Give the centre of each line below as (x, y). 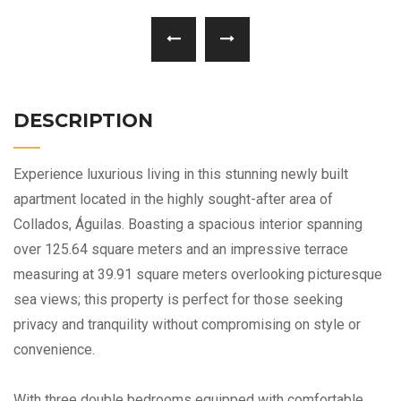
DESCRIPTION (83, 120)
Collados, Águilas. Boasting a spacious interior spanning (188, 224)
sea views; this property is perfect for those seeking (178, 299)
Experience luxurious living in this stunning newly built (181, 174)
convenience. (54, 349)
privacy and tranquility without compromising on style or (187, 324)
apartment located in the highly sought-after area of (173, 199)
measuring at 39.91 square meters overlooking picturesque (198, 274)
